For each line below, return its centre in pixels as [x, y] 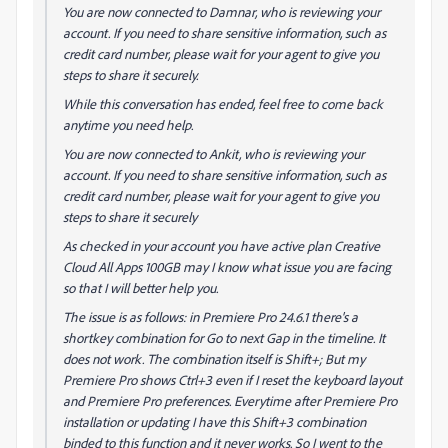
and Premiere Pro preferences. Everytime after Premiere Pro [230, 400]
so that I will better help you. [140, 287]
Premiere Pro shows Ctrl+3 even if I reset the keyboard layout [232, 379]
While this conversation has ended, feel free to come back [223, 103]
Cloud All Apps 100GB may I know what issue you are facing [227, 266]
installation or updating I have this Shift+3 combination [214, 421]
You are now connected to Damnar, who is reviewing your [221, 11]
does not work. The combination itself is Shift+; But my [214, 358]
